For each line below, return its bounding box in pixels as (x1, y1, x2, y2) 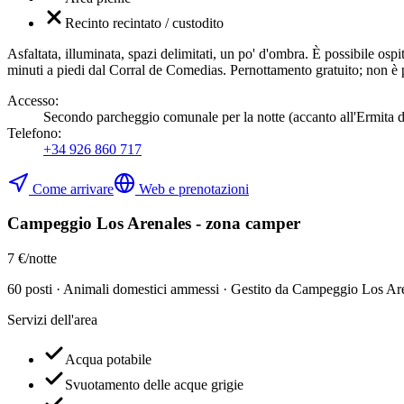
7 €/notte (7, 251, 57, 266)
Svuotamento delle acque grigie (65, 377, 243, 392)
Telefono (7, 124, 58, 141)
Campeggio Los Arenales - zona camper (7, 214, 300, 234)
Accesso (7, 92, 55, 108)
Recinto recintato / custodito (65, 14, 224, 31)
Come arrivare (32, 180, 114, 197)
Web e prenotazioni (139, 180, 249, 197)
